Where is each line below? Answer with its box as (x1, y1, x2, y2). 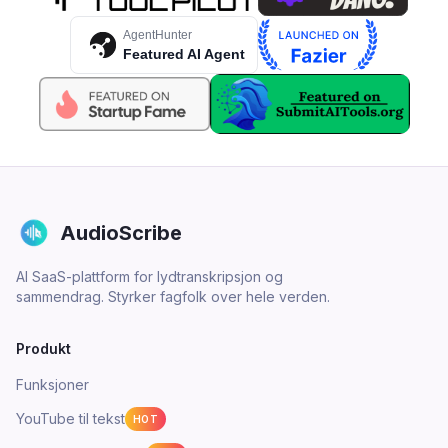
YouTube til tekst (16, 410, 125, 427)
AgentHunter (123, 27, 192, 42)
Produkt (16, 340, 71, 357)
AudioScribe (60, 221, 182, 245)
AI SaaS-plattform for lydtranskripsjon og (16, 268, 283, 285)
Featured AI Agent (123, 45, 245, 62)
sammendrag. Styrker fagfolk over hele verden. (16, 288, 330, 305)
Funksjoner (16, 376, 89, 393)
